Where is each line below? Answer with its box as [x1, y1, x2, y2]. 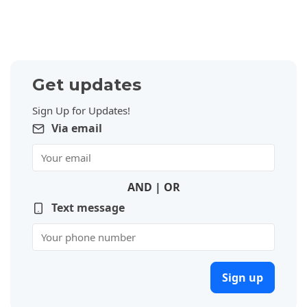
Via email [51, 120, 102, 136]
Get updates [32, 75, 141, 95]
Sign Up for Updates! [32, 103, 130, 117]
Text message [51, 199, 125, 215]
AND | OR [127, 179, 180, 195]
